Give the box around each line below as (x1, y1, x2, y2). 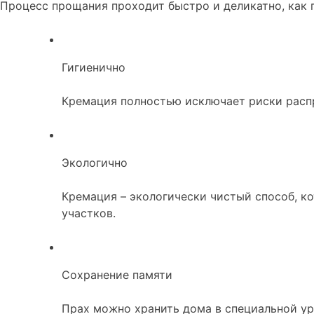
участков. (62, 205, 116, 220)
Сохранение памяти (62, 267, 172, 282)
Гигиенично (62, 60, 125, 74)
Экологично (62, 155, 128, 170)
